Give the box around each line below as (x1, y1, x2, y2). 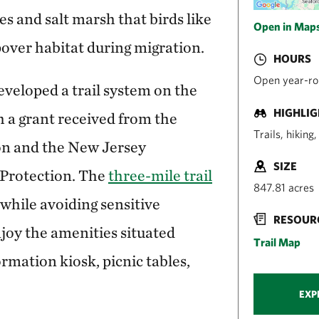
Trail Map (253, 236, 300, 249)
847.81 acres (253, 180, 314, 194)
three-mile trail (108, 165, 212, 184)
